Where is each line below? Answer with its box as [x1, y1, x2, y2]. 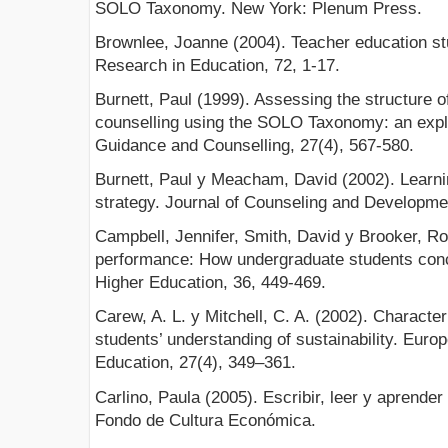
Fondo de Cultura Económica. [95, 410, 316, 430]
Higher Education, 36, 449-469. [95, 273, 326, 293]
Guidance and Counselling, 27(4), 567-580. [95, 135, 414, 155]
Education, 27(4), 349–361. [95, 353, 296, 373]
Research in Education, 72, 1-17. [95, 55, 340, 75]
